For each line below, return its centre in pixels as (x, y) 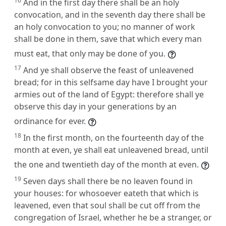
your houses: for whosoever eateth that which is (106, 193)
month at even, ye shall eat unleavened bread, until (111, 150)
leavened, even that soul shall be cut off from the (107, 205)
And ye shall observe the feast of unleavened (108, 70)
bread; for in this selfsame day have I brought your (111, 82)
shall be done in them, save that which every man (108, 39)
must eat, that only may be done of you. (90, 53)
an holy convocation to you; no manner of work (105, 26)
